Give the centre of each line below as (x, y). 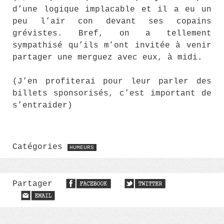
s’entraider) (42, 105)
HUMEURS (82, 147)
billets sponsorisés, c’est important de (112, 93)
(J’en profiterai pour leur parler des (112, 81)
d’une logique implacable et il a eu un (112, 9)
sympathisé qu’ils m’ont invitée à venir (112, 45)
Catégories (40, 147)
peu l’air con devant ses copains (112, 21)
